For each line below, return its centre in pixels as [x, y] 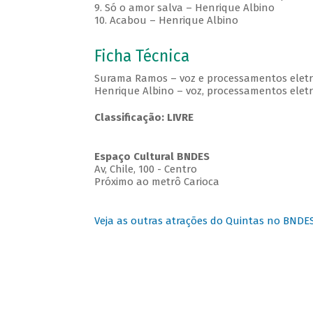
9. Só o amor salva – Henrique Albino [184, 8]
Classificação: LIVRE [144, 118]
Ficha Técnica [141, 57]
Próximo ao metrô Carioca [156, 182]
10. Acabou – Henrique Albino [166, 21]
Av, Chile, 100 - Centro [145, 169]
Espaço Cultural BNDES [152, 157]
